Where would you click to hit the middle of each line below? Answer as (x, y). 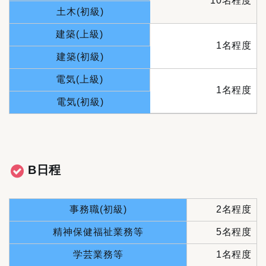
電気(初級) (80, 102)
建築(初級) (80, 57)
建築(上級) (80, 34)
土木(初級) (80, 12)
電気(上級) (80, 80)
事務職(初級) (98, 210)
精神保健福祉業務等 (98, 232)
